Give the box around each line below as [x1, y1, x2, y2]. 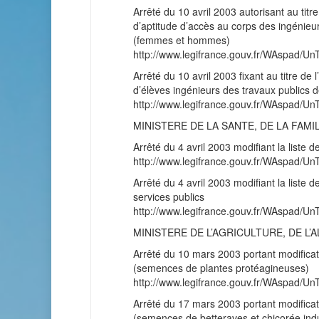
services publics [133, 189, 204, 204]
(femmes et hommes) [133, 33, 230, 47]
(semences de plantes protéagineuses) [133, 261, 309, 275]
